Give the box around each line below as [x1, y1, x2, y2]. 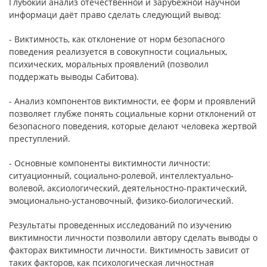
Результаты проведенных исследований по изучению [9, 219, 232, 231]
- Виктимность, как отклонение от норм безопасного [9, 33, 225, 45]
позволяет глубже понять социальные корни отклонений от [9, 108, 256, 119]
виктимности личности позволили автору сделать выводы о [9, 232, 257, 243]
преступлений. [9, 133, 70, 144]
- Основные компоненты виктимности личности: [9, 157, 210, 169]
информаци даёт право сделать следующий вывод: [9, 9, 221, 20]
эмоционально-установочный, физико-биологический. [9, 195, 234, 206]
